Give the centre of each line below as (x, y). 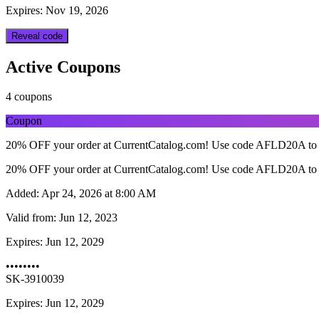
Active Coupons (63, 67)
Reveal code (37, 36)
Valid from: (31, 218)
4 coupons (29, 97)
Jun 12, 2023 (87, 218)
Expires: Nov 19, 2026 (57, 10)
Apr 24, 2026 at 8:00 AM (98, 194)
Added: (22, 194)
